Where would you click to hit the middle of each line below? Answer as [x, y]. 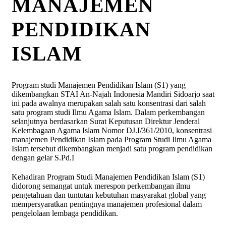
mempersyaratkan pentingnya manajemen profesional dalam [107, 204]
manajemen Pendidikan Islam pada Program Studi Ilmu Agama [111, 140]
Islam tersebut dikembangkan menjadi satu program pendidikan [112, 149]
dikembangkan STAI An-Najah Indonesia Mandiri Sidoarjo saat [113, 94]
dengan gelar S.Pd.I [43, 158]
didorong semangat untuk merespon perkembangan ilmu [101, 186]
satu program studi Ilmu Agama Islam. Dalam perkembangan [108, 112]
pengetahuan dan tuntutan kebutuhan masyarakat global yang [109, 195]
